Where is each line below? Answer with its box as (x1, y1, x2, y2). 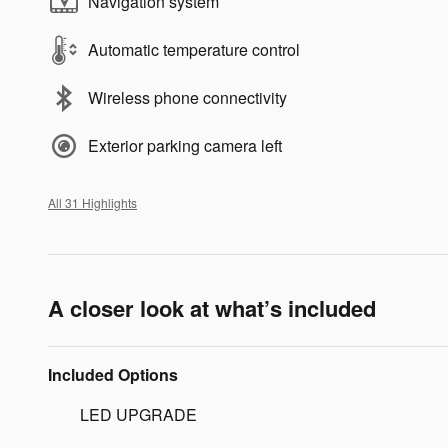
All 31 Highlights (48, 193, 137, 211)
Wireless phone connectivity (88, 85, 287, 109)
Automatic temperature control (88, 37, 300, 61)
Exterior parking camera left (88, 133, 282, 157)
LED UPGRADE (80, 402, 197, 426)
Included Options (48, 362, 178, 386)
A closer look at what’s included (48, 291, 376, 324)
